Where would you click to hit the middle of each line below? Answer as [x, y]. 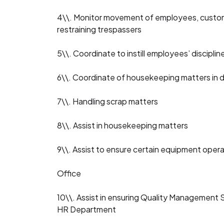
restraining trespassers [99, 29]
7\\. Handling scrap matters [107, 101]
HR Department [86, 209]
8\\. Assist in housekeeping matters [122, 125]
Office [69, 173]
